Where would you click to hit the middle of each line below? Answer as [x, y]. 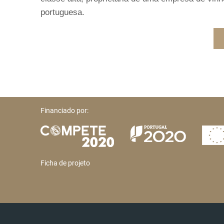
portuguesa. [63, 12]
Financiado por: [65, 110]
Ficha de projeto [65, 163]
